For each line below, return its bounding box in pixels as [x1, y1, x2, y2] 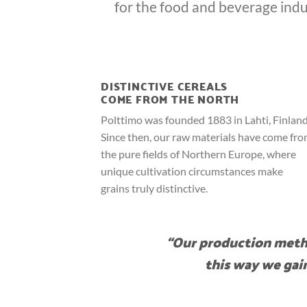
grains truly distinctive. [101, 181, 208, 195]
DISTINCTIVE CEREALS [101, 75, 228, 96]
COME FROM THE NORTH [101, 88, 240, 109]
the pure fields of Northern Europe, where [101, 147, 296, 160]
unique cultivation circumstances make [101, 164, 283, 177]
